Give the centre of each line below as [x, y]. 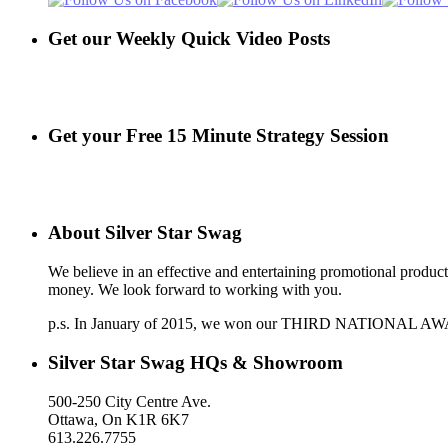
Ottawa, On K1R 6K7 [118, 419]
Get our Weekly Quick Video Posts [189, 38]
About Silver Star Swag [145, 233]
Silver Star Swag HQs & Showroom [195, 362]
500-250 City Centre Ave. [129, 401]
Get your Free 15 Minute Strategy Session [218, 135]
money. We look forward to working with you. [195, 290]
